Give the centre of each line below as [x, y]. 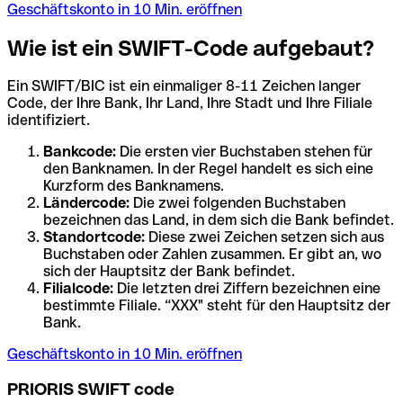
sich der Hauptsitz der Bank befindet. [169, 272]
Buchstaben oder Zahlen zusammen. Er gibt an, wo [212, 255]
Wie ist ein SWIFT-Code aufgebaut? [191, 48]
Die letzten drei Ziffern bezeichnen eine [247, 289]
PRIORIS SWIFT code [91, 390]
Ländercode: [86, 203]
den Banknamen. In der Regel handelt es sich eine [208, 169]
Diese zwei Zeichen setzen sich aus [264, 237]
